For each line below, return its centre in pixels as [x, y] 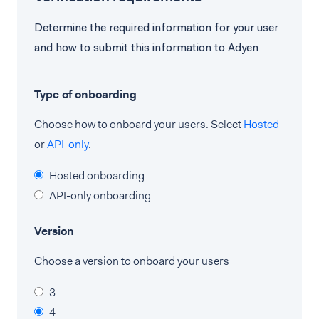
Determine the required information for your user [156, 27]
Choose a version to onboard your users [132, 261]
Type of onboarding [85, 94]
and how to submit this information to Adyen [146, 47]
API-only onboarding [100, 195]
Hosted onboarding [97, 176]
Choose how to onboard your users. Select [139, 124]
